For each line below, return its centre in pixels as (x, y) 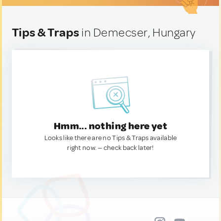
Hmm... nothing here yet (110, 126)
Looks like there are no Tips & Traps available (110, 138)
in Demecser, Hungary (137, 33)
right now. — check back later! (110, 148)
